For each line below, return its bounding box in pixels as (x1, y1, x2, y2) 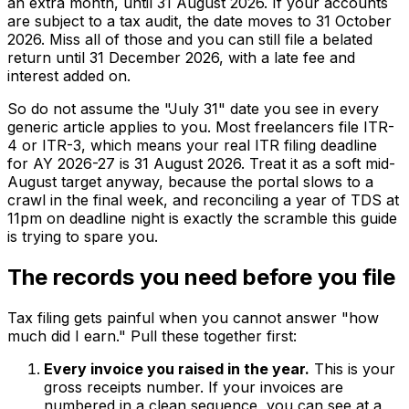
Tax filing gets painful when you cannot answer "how (7, 308, 379, 327)
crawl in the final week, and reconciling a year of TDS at (7, 190, 399, 209)
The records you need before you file (7, 263, 395, 290)
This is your (309, 359, 395, 378)
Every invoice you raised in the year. (44, 359, 309, 378)
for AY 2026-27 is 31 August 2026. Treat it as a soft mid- (7, 153, 395, 173)
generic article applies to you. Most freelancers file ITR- (7, 117, 394, 136)
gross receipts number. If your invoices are (44, 377, 343, 396)
